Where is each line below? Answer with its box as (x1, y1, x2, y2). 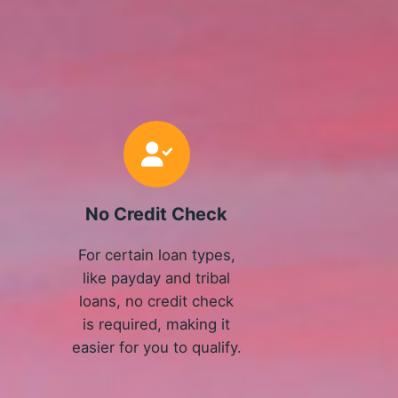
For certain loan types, (77, 246, 235, 265)
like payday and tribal (83, 269, 231, 288)
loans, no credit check (79, 292, 235, 311)
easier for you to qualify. (71, 338, 242, 357)
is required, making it (83, 315, 231, 334)
